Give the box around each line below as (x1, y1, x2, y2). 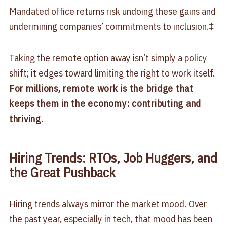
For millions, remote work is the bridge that (9, 82, 194, 95)
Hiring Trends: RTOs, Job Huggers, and (9, 149, 217, 167)
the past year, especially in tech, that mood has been (9, 213, 212, 225)
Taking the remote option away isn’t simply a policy (9, 52, 207, 64)
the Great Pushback (9, 164, 116, 181)
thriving (9, 112, 41, 125)
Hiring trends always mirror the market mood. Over (9, 198, 207, 210)
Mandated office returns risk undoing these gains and (9, 5, 216, 18)
